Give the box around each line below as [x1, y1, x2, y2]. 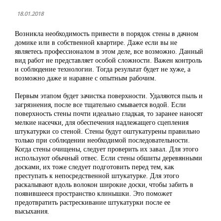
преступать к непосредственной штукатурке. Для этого [15, 171, 179, 180]
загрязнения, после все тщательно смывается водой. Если [15, 100, 186, 109]
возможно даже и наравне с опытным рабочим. [15, 73, 156, 82]
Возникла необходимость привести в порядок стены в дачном [15, 29, 198, 38]
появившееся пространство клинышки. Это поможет [15, 188, 172, 198]
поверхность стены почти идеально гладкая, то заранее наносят [15, 109, 203, 118]
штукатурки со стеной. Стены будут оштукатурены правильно [15, 126, 200, 136]
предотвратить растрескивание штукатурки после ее [15, 197, 170, 207]
